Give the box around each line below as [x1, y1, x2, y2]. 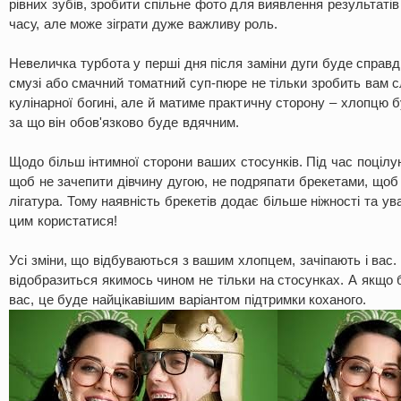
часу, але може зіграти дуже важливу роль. [9, 16, 278, 31]
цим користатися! [9, 213, 117, 228]
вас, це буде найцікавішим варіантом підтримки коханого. [9, 292, 367, 307]
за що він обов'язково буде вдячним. [9, 115, 239, 130]
